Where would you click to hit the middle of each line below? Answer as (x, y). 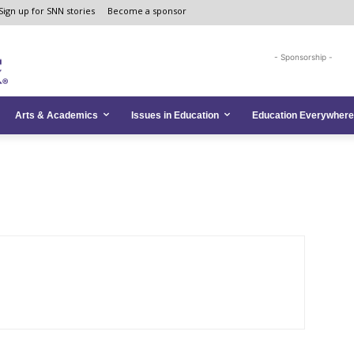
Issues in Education (175, 115)
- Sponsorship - (304, 56)
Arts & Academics (56, 115)
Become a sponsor (147, 11)
